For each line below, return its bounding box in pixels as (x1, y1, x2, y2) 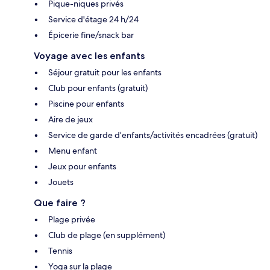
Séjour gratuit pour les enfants (48, 66, 162, 78)
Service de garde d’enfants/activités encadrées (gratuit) (48, 129, 257, 140)
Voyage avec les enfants (34, 49, 145, 61)
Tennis (48, 245, 72, 256)
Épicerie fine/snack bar (48, 29, 134, 40)
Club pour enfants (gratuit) (48, 82, 148, 93)
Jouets (48, 176, 74, 187)
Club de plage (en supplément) (48, 229, 165, 240)
